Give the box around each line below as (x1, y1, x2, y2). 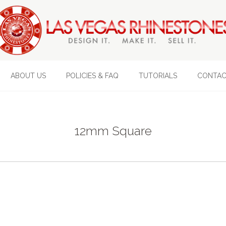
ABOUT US (10, 72, 46, 80)
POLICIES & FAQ (66, 72, 119, 80)
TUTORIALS (138, 72, 177, 80)
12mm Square (74, 124, 152, 138)
